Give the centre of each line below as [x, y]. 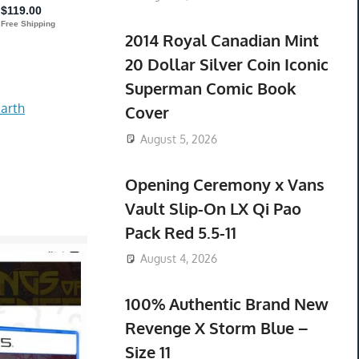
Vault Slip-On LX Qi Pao [213, 208]
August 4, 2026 [178, 259]
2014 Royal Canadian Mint [222, 40]
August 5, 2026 [178, 139]
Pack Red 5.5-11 [180, 232]
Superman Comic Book [210, 88]
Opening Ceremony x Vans [224, 184]
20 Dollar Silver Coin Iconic [226, 64]
